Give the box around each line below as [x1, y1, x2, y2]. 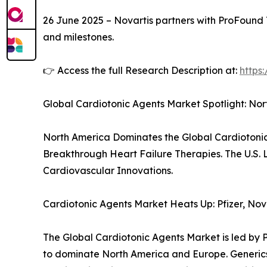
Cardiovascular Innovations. [43, 164, 173, 177]
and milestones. [43, 31, 114, 44]
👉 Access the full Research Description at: [43, 64, 240, 77]
